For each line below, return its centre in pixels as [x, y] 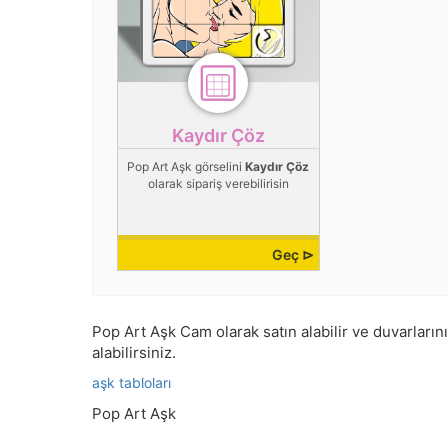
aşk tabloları [131, 383]
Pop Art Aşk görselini [186, 167]
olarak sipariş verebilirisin [218, 184]
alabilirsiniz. [134, 353]
